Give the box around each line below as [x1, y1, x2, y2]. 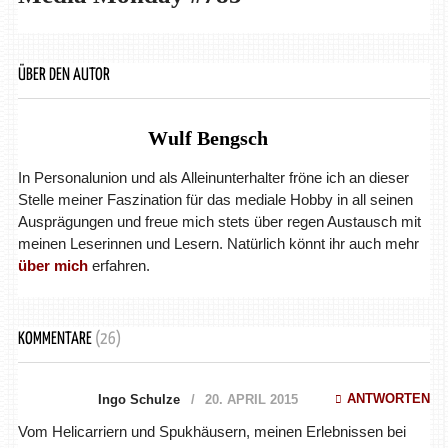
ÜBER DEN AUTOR [17, 66, 110, 84]
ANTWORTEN [347, 390, 431, 406]
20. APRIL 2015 [204, 391, 298, 407]
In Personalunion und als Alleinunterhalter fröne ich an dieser [17, 168, 409, 186]
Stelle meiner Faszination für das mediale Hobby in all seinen [17, 190, 413, 208]
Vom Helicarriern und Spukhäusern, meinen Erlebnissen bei [17, 422, 406, 440]
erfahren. [87, 256, 150, 274]
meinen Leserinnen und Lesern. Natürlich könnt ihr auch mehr [17, 234, 419, 252]
